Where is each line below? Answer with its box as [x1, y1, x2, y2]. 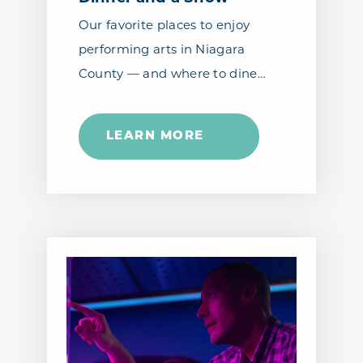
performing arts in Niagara [78, 44, 246, 57]
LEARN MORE [105, 130, 204, 143]
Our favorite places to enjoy [78, 19, 250, 32]
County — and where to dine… [78, 68, 266, 81]
